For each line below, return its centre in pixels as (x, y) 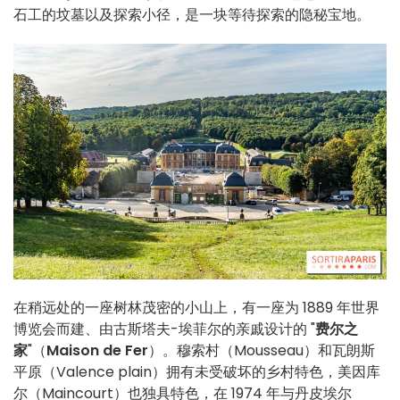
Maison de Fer (97, 351)
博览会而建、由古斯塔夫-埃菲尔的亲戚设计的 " (164, 329)
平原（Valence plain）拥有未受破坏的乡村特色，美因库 (197, 372)
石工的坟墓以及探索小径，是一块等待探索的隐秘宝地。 (192, 15)
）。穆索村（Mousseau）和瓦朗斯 (262, 351)
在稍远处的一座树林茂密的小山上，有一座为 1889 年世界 (196, 308)
